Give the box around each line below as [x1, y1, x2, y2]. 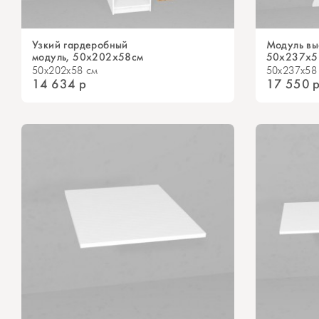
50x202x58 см [32, 64, 98, 78]
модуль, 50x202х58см [32, 50, 144, 65]
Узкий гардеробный [32, 38, 128, 53]
